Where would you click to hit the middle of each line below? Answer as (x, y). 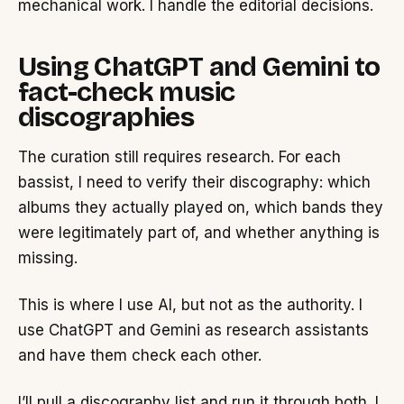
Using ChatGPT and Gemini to (199, 67)
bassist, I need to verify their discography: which (194, 183)
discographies (106, 118)
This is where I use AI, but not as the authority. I (190, 304)
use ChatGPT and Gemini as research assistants (193, 330)
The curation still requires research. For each (179, 157)
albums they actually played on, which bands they (201, 208)
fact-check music (127, 92)
